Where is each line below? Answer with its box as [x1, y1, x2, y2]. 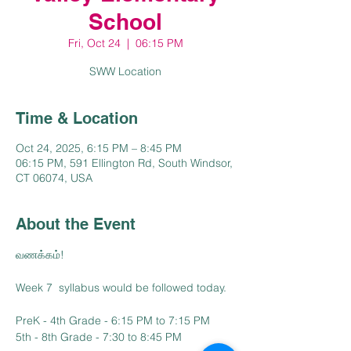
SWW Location [89, 64, 161, 78]
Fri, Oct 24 [67, 36, 121, 50]
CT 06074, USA [16, 171, 92, 185]
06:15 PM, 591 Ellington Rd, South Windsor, [16, 156, 233, 170]
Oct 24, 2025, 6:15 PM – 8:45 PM [16, 141, 182, 155]
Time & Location [16, 109, 138, 128]
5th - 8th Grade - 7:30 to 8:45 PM [16, 330, 182, 344]
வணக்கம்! [16, 248, 64, 262]
